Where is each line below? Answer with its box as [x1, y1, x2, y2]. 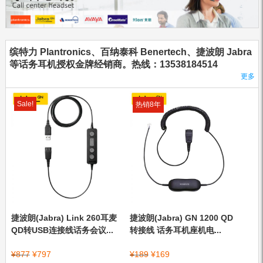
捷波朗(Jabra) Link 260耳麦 [11, 213, 117, 223]
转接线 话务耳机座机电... [129, 225, 221, 235]
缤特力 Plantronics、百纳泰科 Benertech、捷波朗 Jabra [9, 47, 252, 58]
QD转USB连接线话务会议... [11, 225, 113, 235]
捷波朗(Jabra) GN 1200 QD [129, 213, 233, 223]
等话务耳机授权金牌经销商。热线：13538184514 [9, 59, 218, 70]
